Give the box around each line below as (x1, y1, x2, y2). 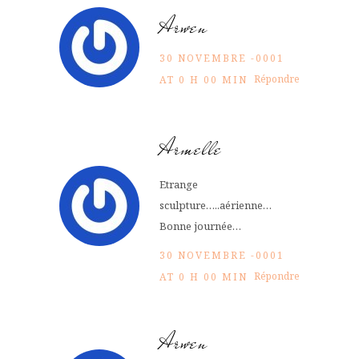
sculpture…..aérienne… (159, 197, 272, 212)
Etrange (159, 176, 198, 192)
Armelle (159, 131, 222, 165)
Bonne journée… (159, 218, 241, 233)
